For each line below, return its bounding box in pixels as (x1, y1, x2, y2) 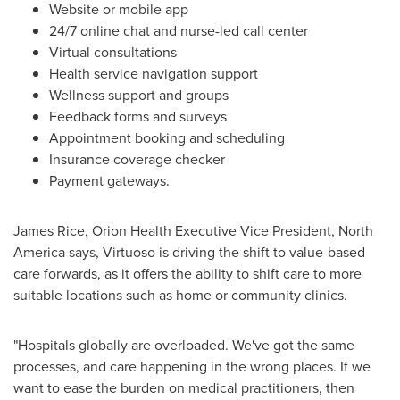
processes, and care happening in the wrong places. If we (13, 356, 371, 376)
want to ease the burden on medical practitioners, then (13, 378, 354, 397)
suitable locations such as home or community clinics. (13, 285, 347, 304)
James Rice (13, 221, 85, 240)
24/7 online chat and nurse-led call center (49, 21, 308, 40)
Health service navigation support (49, 63, 258, 83)
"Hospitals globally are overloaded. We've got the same (13, 335, 354, 354)
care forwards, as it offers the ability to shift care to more (13, 263, 362, 283)
